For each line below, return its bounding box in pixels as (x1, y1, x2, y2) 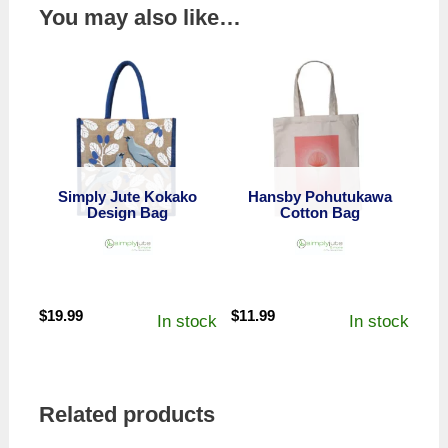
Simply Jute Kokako (58, 187, 198, 205)
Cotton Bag (280, 203, 361, 221)
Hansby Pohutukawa (248, 187, 393, 205)
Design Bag (87, 203, 169, 221)
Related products (38, 401, 215, 427)
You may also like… (38, 4, 241, 30)
